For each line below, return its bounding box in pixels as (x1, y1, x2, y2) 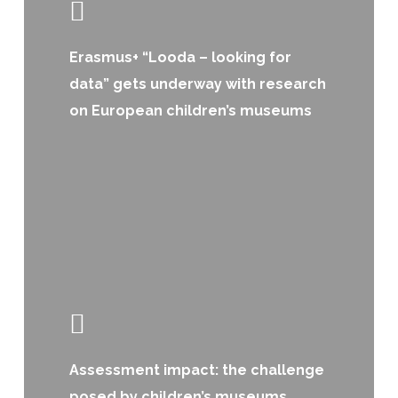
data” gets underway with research (69, 75, 327, 92)
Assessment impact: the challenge (69, 361, 325, 378)
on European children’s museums (69, 101, 313, 119)
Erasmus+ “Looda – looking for (69, 48, 292, 66)
